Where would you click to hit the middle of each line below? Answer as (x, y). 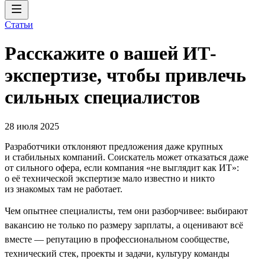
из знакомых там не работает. (64, 189)
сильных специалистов (102, 97)
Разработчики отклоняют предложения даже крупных (114, 146)
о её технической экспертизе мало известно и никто (110, 178)
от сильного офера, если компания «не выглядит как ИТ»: (122, 167)
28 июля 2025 (32, 126)
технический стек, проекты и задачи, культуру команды (117, 253)
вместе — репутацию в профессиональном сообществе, (117, 239)
